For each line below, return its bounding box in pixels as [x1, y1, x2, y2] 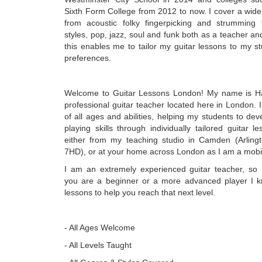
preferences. [64, 53, 111, 63]
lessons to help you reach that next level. [64, 188, 215, 197]
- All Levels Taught [64, 240, 132, 250]
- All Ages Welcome [64, 223, 135, 232]
